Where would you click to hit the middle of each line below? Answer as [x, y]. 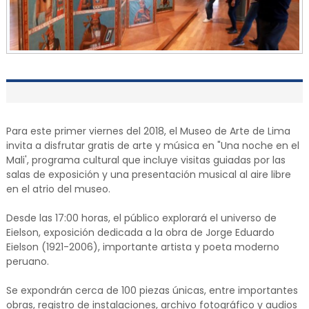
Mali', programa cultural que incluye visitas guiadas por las [146, 160]
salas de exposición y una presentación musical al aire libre [148, 175]
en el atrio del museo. [58, 189]
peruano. [27, 262]
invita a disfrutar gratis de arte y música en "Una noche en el [152, 146]
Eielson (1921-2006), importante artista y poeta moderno [142, 247]
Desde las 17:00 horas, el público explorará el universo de [141, 218]
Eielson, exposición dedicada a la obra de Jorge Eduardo [140, 233]
